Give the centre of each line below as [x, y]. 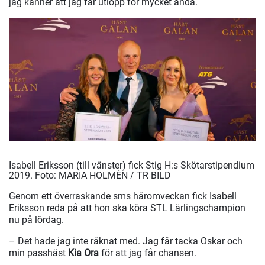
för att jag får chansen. [149, 253]
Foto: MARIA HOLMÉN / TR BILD [103, 176]
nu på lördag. [36, 220]
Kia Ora [85, 253]
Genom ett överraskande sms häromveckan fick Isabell [123, 196]
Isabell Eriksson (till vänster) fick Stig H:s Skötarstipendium [132, 166]
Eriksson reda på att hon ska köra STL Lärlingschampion [127, 208]
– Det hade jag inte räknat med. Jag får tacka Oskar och [126, 241]
